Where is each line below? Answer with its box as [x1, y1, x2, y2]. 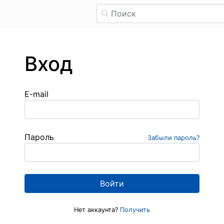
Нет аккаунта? [74, 206, 120, 213]
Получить [120, 206, 150, 213]
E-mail [24, 89, 48, 99]
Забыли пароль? [147, 134, 199, 141]
